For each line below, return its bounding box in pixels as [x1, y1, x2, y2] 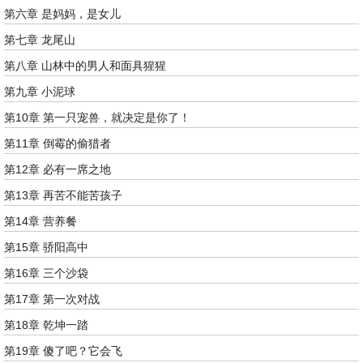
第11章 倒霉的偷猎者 [4, 137, 111, 150]
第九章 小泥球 [4, 85, 75, 98]
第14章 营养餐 [4, 215, 77, 228]
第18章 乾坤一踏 [4, 318, 88, 331]
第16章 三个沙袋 [4, 267, 88, 280]
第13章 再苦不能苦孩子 [4, 189, 122, 202]
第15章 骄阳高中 [4, 241, 88, 254]
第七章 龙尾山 [4, 33, 75, 46]
